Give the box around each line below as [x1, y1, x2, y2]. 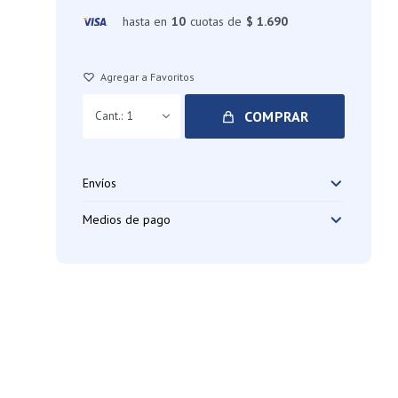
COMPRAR [244, 107, 309, 125]
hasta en [123, 13, 168, 29]
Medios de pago [83, 211, 171, 227]
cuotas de [190, 13, 243, 29]
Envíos [83, 175, 117, 191]
